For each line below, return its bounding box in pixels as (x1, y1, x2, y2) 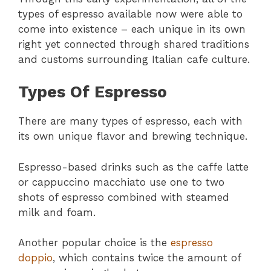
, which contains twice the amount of (53, 252, 241, 264)
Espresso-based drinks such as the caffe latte (18, 160, 249, 173)
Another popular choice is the (18, 237, 171, 249)
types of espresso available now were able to (18, 7, 243, 20)
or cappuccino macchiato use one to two (18, 175, 224, 188)
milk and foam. (18, 206, 96, 218)
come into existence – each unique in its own (18, 22, 246, 35)
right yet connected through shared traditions (18, 38, 249, 50)
